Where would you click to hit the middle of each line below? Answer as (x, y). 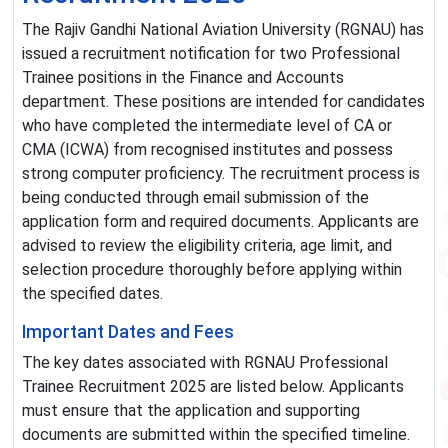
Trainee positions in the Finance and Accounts (183, 78)
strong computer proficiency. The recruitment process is (221, 174)
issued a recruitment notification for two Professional (211, 54)
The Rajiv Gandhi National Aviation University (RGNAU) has (223, 30)
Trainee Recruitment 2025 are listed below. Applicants (213, 387)
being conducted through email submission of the (195, 198)
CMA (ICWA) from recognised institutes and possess (207, 150)
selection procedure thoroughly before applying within (212, 270)
